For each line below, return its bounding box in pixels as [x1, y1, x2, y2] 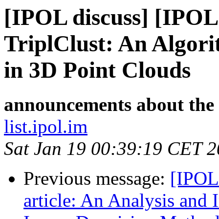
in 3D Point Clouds [4, 57, 191, 83]
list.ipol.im [4, 116, 88, 137]
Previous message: [23, 168, 170, 189]
